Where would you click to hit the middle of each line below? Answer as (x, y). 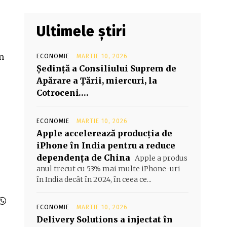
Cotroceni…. (63, 93)
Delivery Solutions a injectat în (105, 219)
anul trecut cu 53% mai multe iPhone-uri (108, 169)
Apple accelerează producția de (104, 133)
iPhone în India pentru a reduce (106, 145)
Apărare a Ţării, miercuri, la (97, 81)
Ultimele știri (81, 31)
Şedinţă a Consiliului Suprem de (106, 68)
